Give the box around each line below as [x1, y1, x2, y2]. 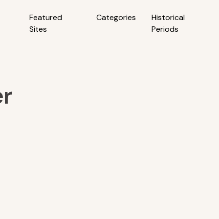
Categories [96, 12, 136, 22]
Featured [29, 12, 63, 22]
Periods [151, 24, 178, 34]
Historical [151, 12, 185, 22]
